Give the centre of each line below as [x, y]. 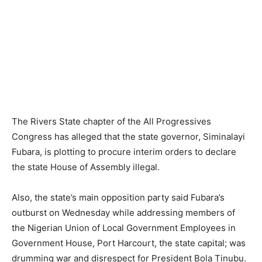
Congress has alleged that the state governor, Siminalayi [128, 137]
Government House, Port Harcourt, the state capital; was [129, 243]
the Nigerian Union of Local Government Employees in [124, 228]
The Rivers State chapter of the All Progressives [111, 122]
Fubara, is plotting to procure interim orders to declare [124, 152]
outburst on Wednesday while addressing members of [123, 213]
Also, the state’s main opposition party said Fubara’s [118, 198]
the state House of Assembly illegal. [86, 167]
